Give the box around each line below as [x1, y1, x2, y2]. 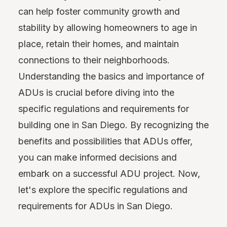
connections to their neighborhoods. [18, 54, 170, 65]
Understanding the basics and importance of [18, 70, 205, 82]
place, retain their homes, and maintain [18, 38, 179, 49]
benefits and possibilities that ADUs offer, [18, 135, 193, 146]
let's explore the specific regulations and [18, 184, 187, 195]
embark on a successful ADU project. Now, [18, 168, 200, 179]
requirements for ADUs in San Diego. [18, 200, 173, 211]
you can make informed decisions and [18, 152, 177, 163]
